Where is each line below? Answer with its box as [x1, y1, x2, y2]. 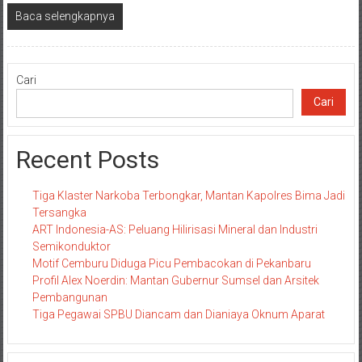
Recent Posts [15, 145, 159, 175]
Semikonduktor [32, 240, 111, 254]
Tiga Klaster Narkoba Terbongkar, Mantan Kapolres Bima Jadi [32, 189, 345, 203]
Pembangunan [32, 291, 107, 305]
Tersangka [32, 206, 86, 220]
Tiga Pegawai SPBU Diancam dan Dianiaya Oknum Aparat [32, 308, 325, 322]
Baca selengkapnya [15, 10, 115, 23]
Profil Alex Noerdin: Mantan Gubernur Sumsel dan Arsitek [32, 274, 319, 288]
